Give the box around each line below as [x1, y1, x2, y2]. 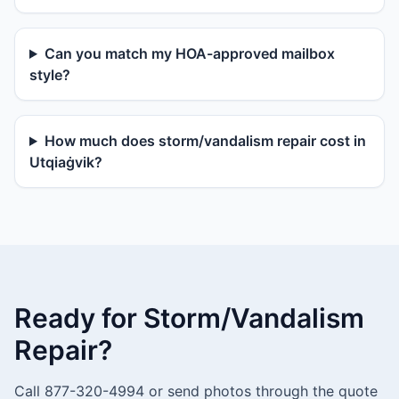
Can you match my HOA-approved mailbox [44, 45, 335, 62]
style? [29, 66, 70, 84]
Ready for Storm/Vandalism [14, 302, 364, 334]
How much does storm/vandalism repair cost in [44, 132, 366, 150]
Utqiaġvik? [29, 153, 102, 171]
